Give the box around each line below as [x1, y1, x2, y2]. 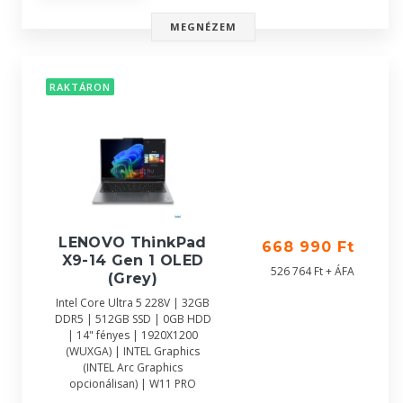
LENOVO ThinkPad [58, 234, 207, 251]
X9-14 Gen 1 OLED [61, 252, 204, 269]
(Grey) [107, 270, 158, 287]
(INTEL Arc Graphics [83, 360, 183, 375]
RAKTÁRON [49, 80, 111, 94]
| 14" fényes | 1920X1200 [67, 327, 198, 343]
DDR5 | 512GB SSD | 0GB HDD [54, 311, 211, 327]
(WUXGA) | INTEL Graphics [66, 344, 200, 359]
